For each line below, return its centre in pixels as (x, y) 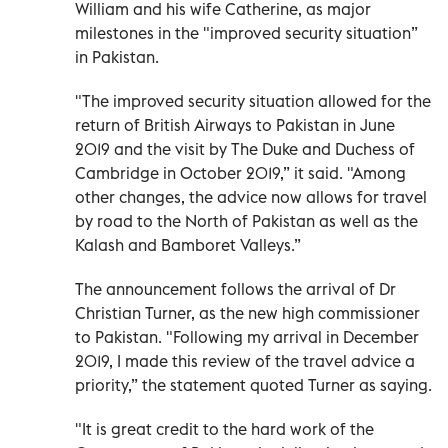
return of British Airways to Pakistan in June (235, 125)
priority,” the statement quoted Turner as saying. (253, 385)
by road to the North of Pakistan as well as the (246, 221)
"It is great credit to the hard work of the (224, 429)
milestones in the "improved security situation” (246, 33)
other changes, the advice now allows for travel (251, 197)
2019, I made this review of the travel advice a (245, 361)
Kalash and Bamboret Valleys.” (188, 245)
